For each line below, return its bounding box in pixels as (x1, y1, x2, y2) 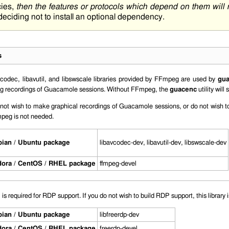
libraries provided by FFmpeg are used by (91, 76, 218, 83)
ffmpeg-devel (99, 159, 136, 167)
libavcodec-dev (99, 139, 143, 147)
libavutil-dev (146, 139, 181, 147)
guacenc (169, 86, 197, 94)
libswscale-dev (184, 139, 226, 147)
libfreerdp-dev (99, 211, 139, 219)
